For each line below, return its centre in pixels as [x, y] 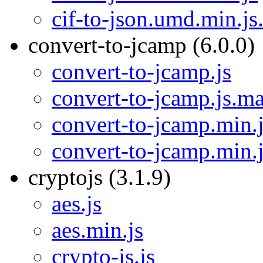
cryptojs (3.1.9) [100, 177]
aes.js [77, 203]
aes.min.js [97, 230]
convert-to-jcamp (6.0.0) [141, 45]
